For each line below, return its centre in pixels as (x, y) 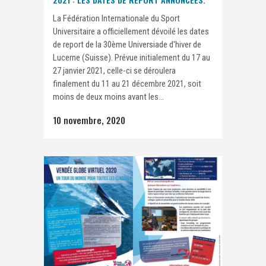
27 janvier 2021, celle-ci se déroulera (114, 71)
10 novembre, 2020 (89, 120)
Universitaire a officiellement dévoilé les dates (131, 31)
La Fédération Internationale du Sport (116, 18)
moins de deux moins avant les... (108, 97)
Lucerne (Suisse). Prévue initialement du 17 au (132, 58)
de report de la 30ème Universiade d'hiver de (127, 45)
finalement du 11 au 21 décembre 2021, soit (127, 84)
